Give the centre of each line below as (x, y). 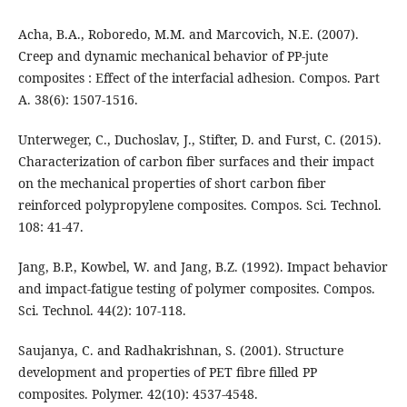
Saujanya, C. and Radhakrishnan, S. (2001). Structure (180, 351)
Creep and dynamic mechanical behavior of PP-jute (173, 56)
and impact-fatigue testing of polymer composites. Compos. (196, 289)
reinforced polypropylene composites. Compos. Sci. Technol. (199, 205)
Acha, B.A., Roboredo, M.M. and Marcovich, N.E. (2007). (188, 35)
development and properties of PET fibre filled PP (167, 372)
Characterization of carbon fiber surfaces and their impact (196, 162)
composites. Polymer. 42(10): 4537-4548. (138, 394)
